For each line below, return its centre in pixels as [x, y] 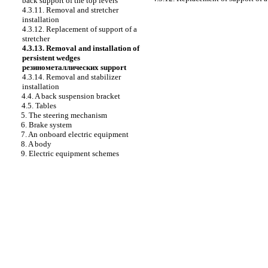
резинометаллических [60, 67]
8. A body [36, 144]
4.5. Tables [39, 106]
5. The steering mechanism [64, 115]
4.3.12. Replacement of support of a [80, 29]
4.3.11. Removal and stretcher [70, 10]
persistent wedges [51, 58]
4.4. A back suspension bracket [71, 96]
